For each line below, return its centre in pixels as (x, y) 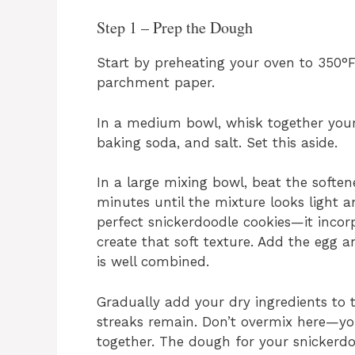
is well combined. (153, 262)
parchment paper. (156, 83)
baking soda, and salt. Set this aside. (217, 142)
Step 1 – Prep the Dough (175, 28)
